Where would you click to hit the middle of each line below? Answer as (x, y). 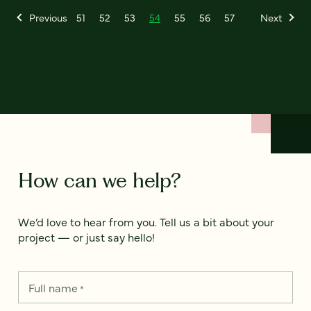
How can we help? (99, 180)
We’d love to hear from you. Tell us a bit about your (146, 221)
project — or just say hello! (86, 236)
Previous (48, 17)
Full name (53, 287)
